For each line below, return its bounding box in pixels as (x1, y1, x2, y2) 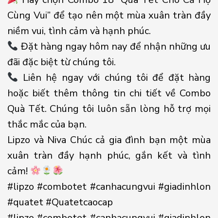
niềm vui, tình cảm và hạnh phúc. (7, 24, 151, 37)
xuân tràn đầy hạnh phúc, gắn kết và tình (7, 148, 211, 162)
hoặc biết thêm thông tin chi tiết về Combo (7, 86, 211, 100)
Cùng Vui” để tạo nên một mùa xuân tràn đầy (7, 8, 211, 22)
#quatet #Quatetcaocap (7, 195, 113, 209)
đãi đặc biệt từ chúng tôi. (7, 55, 116, 69)
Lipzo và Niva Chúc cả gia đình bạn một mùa (7, 133, 211, 146)
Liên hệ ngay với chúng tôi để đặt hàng (18, 71, 211, 84)
